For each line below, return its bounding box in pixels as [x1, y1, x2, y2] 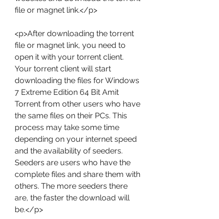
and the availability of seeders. [15, 146, 123, 155]
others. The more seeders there [15, 181, 128, 191]
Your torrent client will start [15, 64, 111, 73]
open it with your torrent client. [15, 52, 124, 62]
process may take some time [15, 123, 119, 132]
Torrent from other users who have [15, 99, 140, 109]
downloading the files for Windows [15, 76, 139, 85]
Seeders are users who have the [15, 158, 131, 167]
